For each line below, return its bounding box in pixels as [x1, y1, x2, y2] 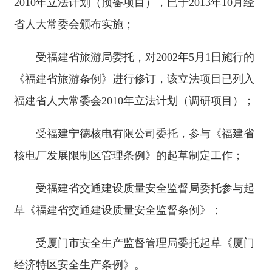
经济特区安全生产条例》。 [14, 259, 145, 271]
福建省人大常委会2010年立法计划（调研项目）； [14, 95, 254, 107]
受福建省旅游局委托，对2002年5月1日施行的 [36, 51, 254, 63]
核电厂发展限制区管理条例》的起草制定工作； [14, 149, 243, 161]
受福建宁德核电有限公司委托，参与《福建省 [36, 127, 254, 140]
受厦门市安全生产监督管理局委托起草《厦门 [36, 237, 254, 249]
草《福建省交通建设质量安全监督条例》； [14, 204, 222, 216]
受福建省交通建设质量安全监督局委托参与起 [36, 182, 254, 194]
